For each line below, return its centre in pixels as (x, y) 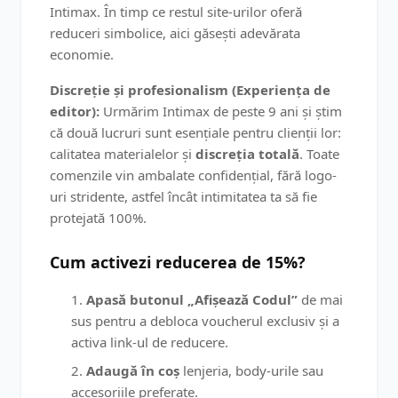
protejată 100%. (98, 218)
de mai (320, 299)
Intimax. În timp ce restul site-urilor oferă (176, 12)
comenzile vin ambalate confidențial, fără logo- (193, 175)
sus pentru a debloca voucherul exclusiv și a (205, 321)
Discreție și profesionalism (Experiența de (190, 90)
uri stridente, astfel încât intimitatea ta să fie (183, 196)
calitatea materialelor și (123, 154)
